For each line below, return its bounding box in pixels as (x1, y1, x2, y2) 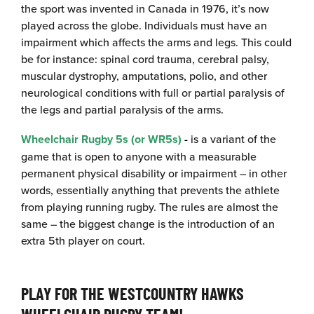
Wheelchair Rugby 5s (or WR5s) (21, 130, 182, 147)
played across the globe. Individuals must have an (21, 17, 267, 33)
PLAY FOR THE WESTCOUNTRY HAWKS (21, 281, 244, 304)
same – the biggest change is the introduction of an (21, 215, 275, 231)
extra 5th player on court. (21, 232, 145, 248)
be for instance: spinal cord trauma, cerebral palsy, (21, 50, 269, 67)
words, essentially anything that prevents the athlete (21, 182, 280, 198)
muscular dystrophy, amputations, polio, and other (21, 67, 267, 83)
